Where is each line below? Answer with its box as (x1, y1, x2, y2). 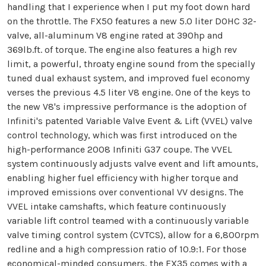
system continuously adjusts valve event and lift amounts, (7, 158, 258, 170)
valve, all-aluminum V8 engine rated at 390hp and (7, 30, 223, 42)
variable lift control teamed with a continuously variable (7, 215, 249, 227)
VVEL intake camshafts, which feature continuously (7, 201, 226, 213)
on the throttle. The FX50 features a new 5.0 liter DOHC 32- (7, 15, 256, 27)
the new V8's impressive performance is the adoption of (7, 101, 246, 113)
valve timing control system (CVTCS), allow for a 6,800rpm (7, 229, 259, 241)
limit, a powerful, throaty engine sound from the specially (7, 58, 255, 70)
